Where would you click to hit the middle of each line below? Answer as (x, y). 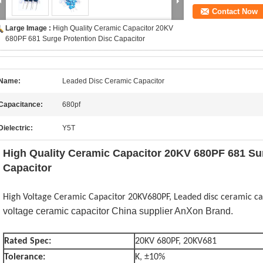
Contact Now (235, 11)
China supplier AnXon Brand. (171, 211)
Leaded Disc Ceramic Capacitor (113, 81)
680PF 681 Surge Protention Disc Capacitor (75, 39)
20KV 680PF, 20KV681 (176, 241)
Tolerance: (25, 257)
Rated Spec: (28, 241)
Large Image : (29, 28)
